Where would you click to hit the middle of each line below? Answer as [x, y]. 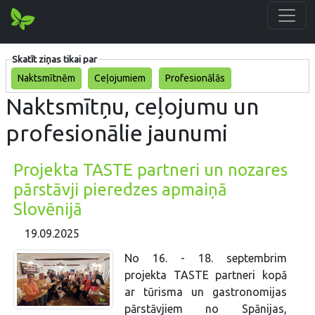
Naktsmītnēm [46, 78]
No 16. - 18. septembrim [205, 258]
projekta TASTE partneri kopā [205, 275]
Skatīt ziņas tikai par [54, 59]
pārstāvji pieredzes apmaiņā [121, 189]
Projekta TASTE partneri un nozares [151, 169]
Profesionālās [195, 78]
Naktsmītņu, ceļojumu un [132, 106]
